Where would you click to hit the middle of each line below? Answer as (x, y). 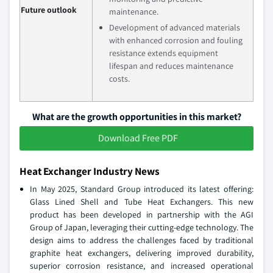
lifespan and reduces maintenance (171, 66)
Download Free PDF (138, 138)
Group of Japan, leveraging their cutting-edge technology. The (142, 227)
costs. (119, 79)
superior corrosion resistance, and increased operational (142, 266)
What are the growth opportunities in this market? (136, 117)
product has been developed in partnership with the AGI (142, 214)
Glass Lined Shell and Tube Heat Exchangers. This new (142, 202)
